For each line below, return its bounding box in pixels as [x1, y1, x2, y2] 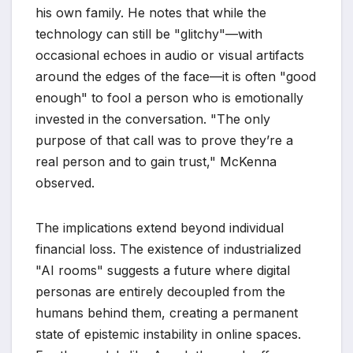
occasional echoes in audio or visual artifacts [35, 46, 304, 63]
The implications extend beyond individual [35, 219, 284, 236]
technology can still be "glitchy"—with [35, 25, 262, 42]
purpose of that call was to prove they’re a [35, 132, 293, 148]
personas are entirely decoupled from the [35, 283, 285, 299]
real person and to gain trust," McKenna [35, 153, 277, 169]
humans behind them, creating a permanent [35, 304, 298, 321]
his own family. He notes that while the [35, 4, 266, 20]
